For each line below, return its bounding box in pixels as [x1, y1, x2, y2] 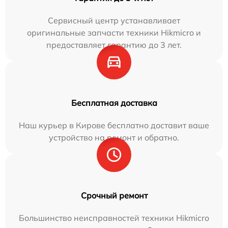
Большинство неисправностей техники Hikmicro [19, 212, 209, 223]
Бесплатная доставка [71, 97, 157, 108]
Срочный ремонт [80, 190, 148, 201]
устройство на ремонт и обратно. [49, 132, 179, 142]
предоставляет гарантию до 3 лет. [46, 39, 182, 50]
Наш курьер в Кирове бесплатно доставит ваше [19, 120, 209, 130]
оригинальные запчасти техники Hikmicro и [27, 27, 201, 38]
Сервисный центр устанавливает [48, 15, 180, 25]
